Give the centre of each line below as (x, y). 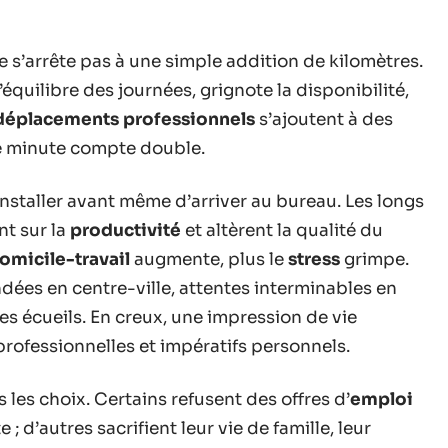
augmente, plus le (209, 259)
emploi (381, 399)
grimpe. (374, 259)
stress (314, 259)
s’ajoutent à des (324, 119)
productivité (125, 230)
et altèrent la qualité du (282, 230)
